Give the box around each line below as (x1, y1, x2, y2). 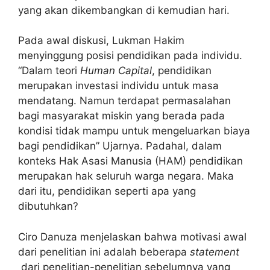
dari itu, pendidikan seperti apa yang (18, 185, 196, 197)
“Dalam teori (18, 64, 80, 77)
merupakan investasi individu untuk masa (18, 80, 219, 92)
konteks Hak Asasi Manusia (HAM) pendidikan (18, 155, 243, 167)
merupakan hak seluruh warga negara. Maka (18, 170, 234, 182)
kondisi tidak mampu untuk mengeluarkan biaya (18, 125, 250, 137)
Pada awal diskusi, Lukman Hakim (18, 34, 184, 46)
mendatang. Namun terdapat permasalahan (18, 95, 231, 107)
